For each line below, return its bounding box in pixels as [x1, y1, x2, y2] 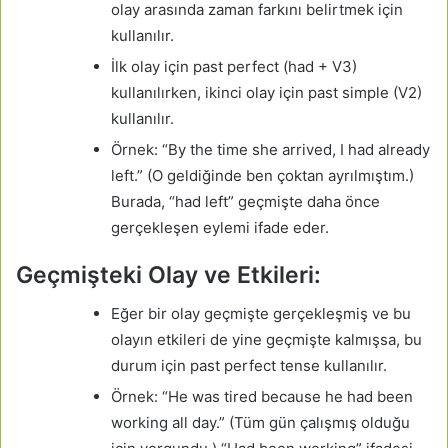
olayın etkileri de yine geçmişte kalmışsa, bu [111, 330, 422, 350]
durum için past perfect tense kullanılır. [111, 356, 387, 376]
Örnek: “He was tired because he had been [111, 387, 413, 407]
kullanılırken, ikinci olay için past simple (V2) [111, 82, 422, 102]
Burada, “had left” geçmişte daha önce [111, 191, 380, 211]
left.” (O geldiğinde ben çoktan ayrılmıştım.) [111, 165, 414, 185]
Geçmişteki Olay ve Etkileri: [16, 260, 321, 289]
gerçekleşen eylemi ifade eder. [111, 217, 329, 237]
